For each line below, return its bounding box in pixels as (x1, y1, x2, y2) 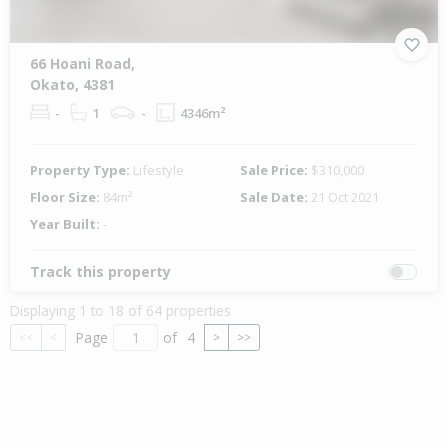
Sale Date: (240, 188, 311, 207)
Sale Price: (240, 161, 311, 180)
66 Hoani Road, (30, 54, 135, 74)
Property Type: (30, 161, 133, 180)
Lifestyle (133, 161, 184, 180)
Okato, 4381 (30, 75, 115, 95)
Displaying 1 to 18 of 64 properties (10, 301, 231, 321)
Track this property (30, 262, 171, 282)
